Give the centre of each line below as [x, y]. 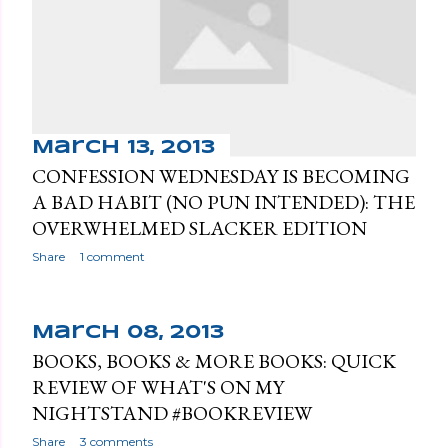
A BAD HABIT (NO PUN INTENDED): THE [223, 201]
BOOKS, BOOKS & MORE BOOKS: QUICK [214, 360]
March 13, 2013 [123, 147]
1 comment [112, 256]
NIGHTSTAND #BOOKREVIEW [172, 412]
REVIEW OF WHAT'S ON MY [158, 386]
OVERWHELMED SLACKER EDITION [199, 227]
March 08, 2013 [128, 332]
